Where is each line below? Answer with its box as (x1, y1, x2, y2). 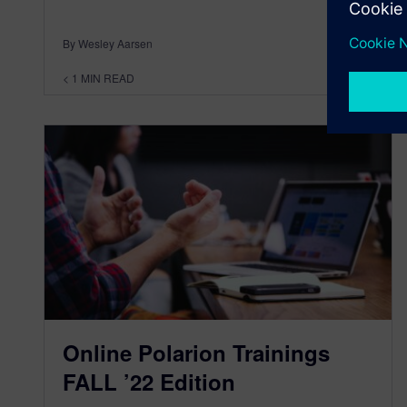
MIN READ (81, 69, 134, 85)
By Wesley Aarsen (63, 35, 153, 51)
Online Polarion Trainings (63, 337, 330, 369)
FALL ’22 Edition (63, 366, 235, 398)
